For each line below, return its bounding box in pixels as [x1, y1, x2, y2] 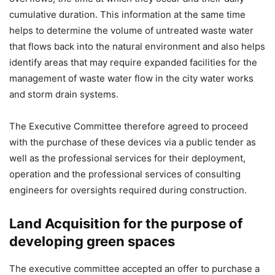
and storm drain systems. [9, 88, 118, 100]
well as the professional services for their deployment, [9, 152, 246, 164]
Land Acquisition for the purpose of [9, 215, 242, 231]
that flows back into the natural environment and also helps [9, 41, 265, 52]
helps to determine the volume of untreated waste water [9, 25, 254, 36]
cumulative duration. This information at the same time [9, 9, 246, 20]
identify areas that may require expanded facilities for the [9, 56, 257, 68]
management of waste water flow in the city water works [9, 72, 254, 84]
